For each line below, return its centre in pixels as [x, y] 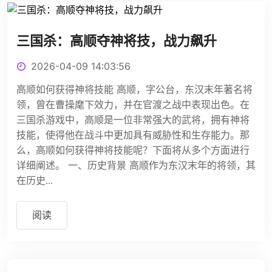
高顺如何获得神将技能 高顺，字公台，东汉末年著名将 [134, 89]
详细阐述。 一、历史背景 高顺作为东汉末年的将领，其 [136, 165]
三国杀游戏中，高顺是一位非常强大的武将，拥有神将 [133, 119]
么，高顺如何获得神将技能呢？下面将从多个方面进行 [133, 150]
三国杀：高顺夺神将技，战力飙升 [117, 40]
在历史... [35, 180]
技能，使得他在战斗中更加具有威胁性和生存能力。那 [133, 134]
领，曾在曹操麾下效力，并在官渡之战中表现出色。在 [133, 104]
